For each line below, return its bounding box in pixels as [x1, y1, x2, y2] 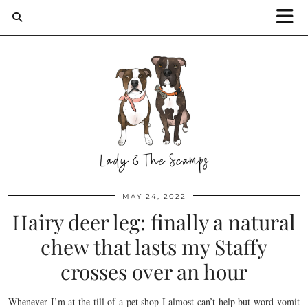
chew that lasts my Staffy [41, 233, 267, 261]
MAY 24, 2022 [122, 192, 186, 201]
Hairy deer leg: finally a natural [12, 208, 296, 236]
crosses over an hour [60, 258, 247, 285]
